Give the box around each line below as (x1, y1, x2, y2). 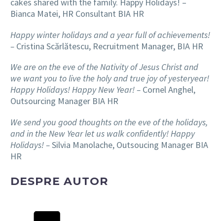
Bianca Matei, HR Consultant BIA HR (10, 7, 144, 19)
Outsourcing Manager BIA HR (10, 95, 118, 107)
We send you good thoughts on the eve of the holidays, (10, 116, 208, 128)
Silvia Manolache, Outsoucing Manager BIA (50, 139, 208, 151)
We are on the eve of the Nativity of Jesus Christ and (10, 61, 198, 73)
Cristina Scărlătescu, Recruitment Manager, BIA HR (14, 40, 203, 52)
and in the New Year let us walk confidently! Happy (10, 128, 195, 140)
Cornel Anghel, (141, 84, 195, 96)
